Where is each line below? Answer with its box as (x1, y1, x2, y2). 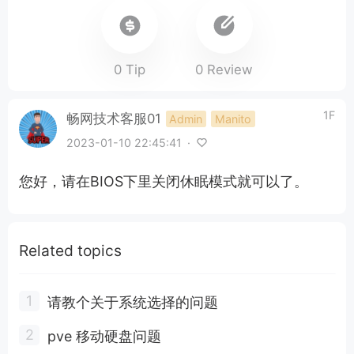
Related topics (18, 240, 122, 260)
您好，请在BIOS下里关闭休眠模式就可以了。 (18, 172, 308, 190)
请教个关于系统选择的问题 (47, 293, 218, 311)
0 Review (195, 61, 254, 77)
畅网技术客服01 (66, 110, 161, 126)
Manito (214, 111, 251, 126)
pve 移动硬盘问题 (47, 327, 161, 345)
